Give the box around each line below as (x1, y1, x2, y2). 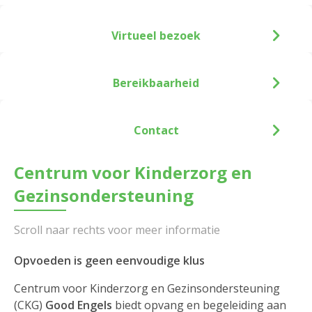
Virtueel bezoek (111, 28, 201, 43)
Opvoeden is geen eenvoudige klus (14, 253, 205, 269)
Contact (133, 123, 179, 138)
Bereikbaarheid (113, 75, 199, 91)
